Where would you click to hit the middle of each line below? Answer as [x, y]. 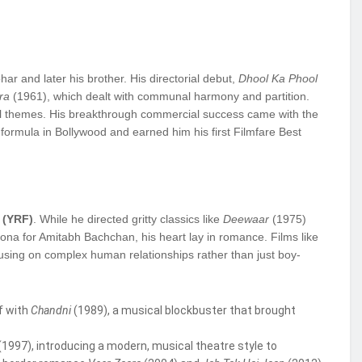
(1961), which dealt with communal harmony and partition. [160, 97]
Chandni [51, 310]
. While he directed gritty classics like [128, 219]
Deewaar [246, 219]
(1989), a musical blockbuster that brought [183, 310]
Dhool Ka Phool [278, 79]
